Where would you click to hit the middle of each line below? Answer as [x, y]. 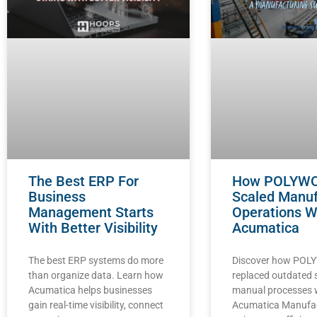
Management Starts [91, 212]
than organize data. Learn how [96, 275]
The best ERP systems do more [96, 260]
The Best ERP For [83, 181]
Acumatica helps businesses [90, 290]
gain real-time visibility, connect [96, 305]
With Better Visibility [93, 227]
